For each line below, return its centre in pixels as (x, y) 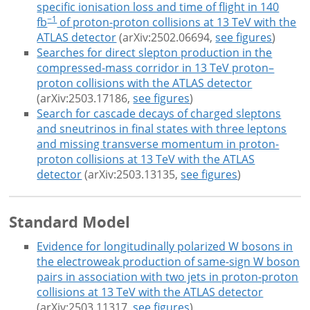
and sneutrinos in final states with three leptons (162, 129)
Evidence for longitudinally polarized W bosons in (165, 247)
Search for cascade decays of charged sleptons (159, 114)
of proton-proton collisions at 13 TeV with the (177, 22)
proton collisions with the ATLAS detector (145, 83)
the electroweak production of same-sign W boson (168, 262)
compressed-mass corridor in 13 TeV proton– (156, 68)
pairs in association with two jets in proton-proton (168, 277)
